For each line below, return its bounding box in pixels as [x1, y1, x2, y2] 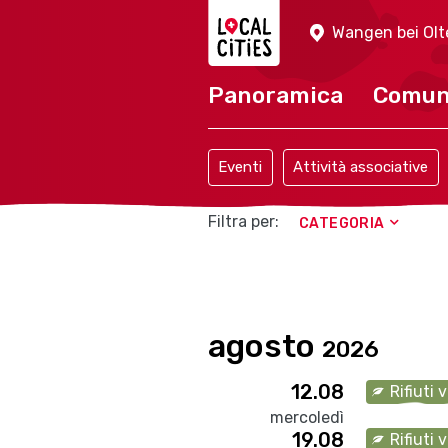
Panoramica [208, 81, 343, 109]
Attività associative [293, 158, 429, 176]
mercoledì [270, 408, 345, 427]
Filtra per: [208, 212, 279, 231]
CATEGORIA [299, 215, 385, 232]
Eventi [218, 158, 263, 176]
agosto [208, 327, 322, 365]
